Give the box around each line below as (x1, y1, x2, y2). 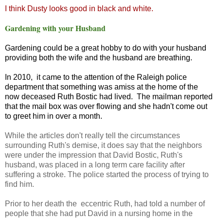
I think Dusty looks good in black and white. (5, 4, 157, 13)
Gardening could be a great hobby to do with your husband (5, 43, 206, 52)
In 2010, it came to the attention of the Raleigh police (5, 73, 187, 81)
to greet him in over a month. (5, 111, 102, 120)
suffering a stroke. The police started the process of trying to (5, 170, 209, 179)
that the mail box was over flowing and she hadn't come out (5, 102, 207, 110)
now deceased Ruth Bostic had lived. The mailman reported (5, 92, 213, 101)
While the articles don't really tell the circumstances (5, 131, 180, 140)
